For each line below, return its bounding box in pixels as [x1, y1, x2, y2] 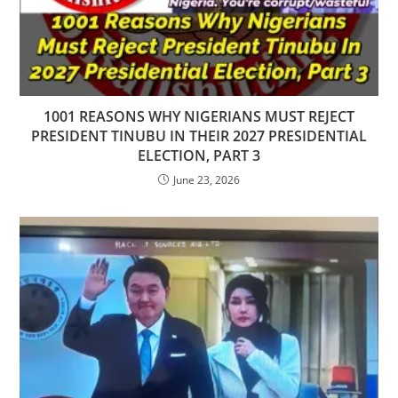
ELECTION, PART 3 [138, 146, 260, 166]
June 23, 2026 [173, 172, 240, 188]
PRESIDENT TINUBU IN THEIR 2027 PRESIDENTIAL [31, 126, 367, 147]
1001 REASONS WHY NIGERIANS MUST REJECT [44, 107, 354, 127]
